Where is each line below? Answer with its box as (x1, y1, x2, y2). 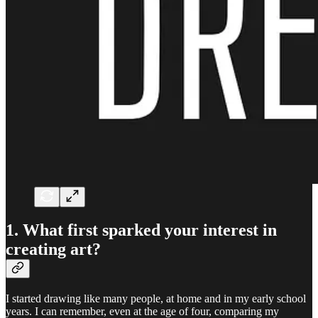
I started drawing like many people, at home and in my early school (6, 292, 306, 305)
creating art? (6, 240, 101, 259)
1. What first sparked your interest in (6, 221, 277, 240)
